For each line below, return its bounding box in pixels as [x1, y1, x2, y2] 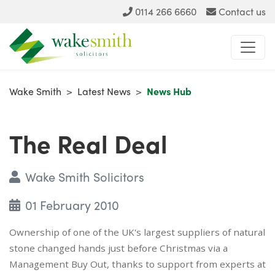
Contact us [219, 4, 266, 18]
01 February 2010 [25, 196, 119, 214]
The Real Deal [9, 125, 168, 161]
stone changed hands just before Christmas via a [9, 242, 228, 255]
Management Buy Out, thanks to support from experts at [9, 258, 266, 271]
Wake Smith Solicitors [25, 168, 144, 186]
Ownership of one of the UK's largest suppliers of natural [9, 226, 265, 239]
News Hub [147, 84, 192, 99]
